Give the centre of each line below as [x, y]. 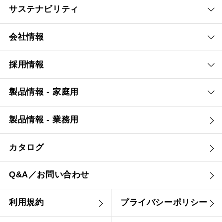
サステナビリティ [44, 9]
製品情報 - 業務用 [44, 120]
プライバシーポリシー [164, 203]
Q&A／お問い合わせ [49, 175]
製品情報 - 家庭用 [44, 92]
